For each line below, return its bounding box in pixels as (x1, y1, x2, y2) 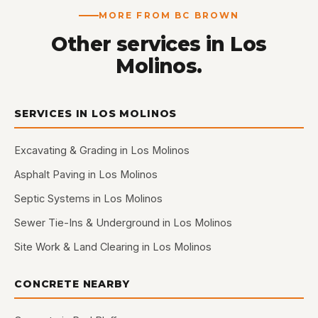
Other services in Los (51, 32, 267, 56)
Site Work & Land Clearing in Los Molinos (14, 241, 212, 253)
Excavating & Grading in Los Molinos (14, 144, 190, 156)
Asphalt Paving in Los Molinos (14, 168, 158, 180)
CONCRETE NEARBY (14, 278, 130, 290)
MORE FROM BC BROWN (98, 10, 240, 21)
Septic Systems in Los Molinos (14, 192, 163, 204)
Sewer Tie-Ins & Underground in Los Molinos (14, 216, 232, 229)
